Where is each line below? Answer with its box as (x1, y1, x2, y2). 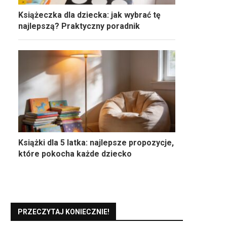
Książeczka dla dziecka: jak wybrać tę (18, 10, 161, 20)
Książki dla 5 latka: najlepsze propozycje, (18, 137, 174, 147)
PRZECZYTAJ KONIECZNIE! (18, 207, 109, 216)
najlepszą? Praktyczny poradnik (18, 21, 140, 31)
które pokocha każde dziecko (18, 148, 132, 159)
